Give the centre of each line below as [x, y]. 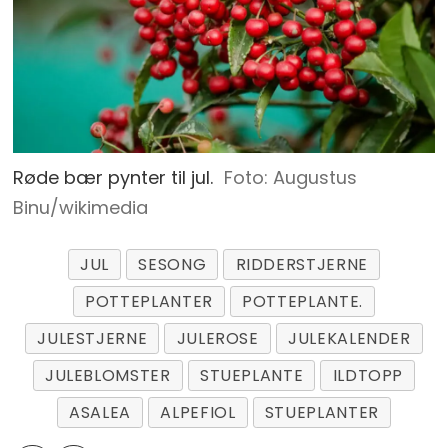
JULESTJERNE [92, 338]
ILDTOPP [368, 375]
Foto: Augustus [290, 177]
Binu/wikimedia [81, 207]
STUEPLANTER [321, 412]
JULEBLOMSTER [107, 375]
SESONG [172, 265]
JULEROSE [217, 338]
